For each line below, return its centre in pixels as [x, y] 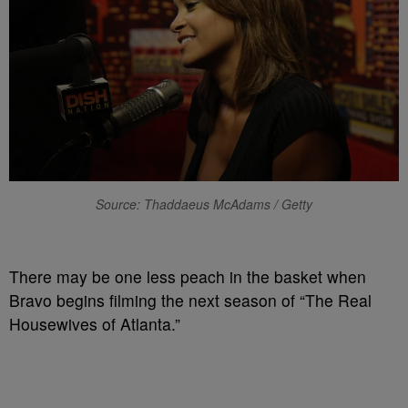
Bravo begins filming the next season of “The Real [190, 301]
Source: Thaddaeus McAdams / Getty [204, 204]
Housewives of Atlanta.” [95, 324]
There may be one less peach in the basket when [188, 277]
